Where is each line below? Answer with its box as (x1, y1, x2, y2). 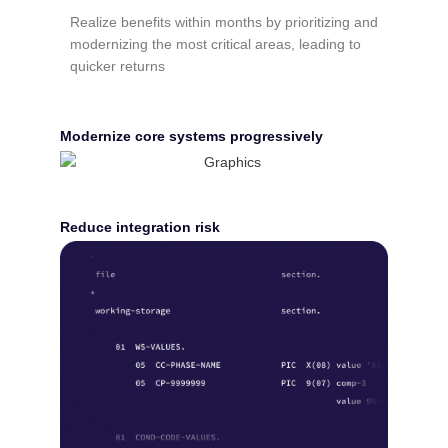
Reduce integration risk (60, 218, 220, 235)
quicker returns (70, 58, 165, 75)
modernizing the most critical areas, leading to (70, 36, 361, 53)
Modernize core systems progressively (60, 127, 323, 144)
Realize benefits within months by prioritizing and (70, 14, 378, 31)
